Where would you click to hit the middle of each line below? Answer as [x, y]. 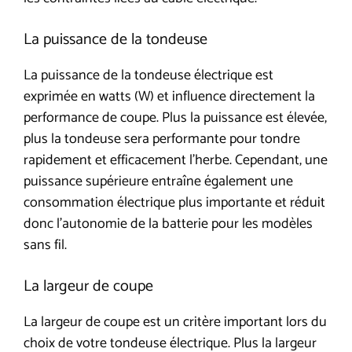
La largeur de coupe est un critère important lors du [175, 322]
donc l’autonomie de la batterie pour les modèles [168, 224]
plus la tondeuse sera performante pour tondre [162, 139]
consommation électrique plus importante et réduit [174, 202]
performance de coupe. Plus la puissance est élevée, [175, 117]
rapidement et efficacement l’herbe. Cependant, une [176, 160]
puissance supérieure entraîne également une [158, 181]
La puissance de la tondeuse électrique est [148, 75]
